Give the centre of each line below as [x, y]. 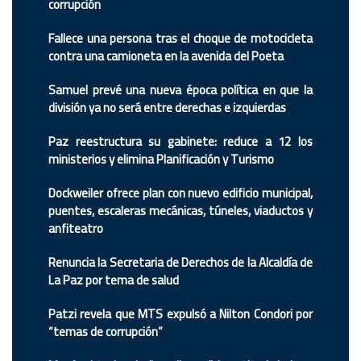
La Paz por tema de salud [114, 280]
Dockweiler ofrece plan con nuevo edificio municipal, [180, 193]
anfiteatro [76, 229]
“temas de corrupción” [106, 332]
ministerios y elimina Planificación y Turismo [161, 160]
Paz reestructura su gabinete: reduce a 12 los [180, 142]
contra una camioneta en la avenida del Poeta [166, 56]
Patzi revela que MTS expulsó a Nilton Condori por [180, 314]
